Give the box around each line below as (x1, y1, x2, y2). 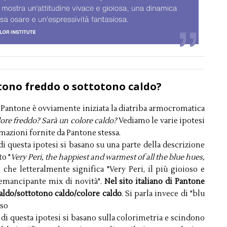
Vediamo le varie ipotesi (117, 116, 205, 126)
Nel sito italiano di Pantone (104, 177, 205, 187)
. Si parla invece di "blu (121, 189, 205, 199)
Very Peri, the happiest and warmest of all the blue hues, (11, 153, 205, 163)
